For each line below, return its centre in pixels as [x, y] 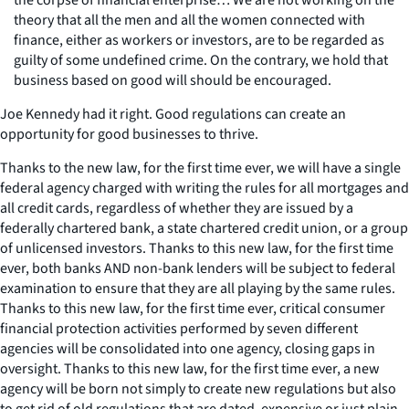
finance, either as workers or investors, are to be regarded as [199, 40]
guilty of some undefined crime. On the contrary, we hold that [201, 60]
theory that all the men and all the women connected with [189, 20]
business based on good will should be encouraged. [173, 80]
